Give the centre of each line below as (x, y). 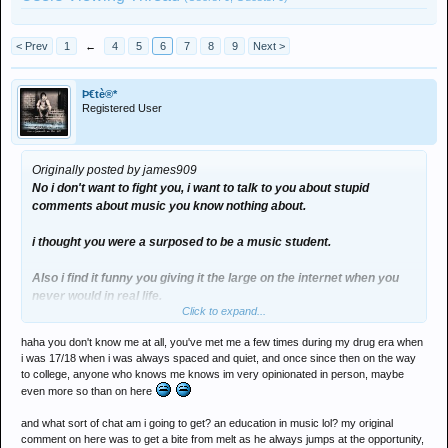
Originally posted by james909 (114, 170)
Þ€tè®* (99, 94)
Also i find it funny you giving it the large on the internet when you (215, 278)
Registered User (122, 108)
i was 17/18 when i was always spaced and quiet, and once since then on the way (218, 358)
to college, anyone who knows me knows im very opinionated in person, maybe (212, 374)
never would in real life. (97, 296)
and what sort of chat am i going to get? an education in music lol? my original (207, 423)
